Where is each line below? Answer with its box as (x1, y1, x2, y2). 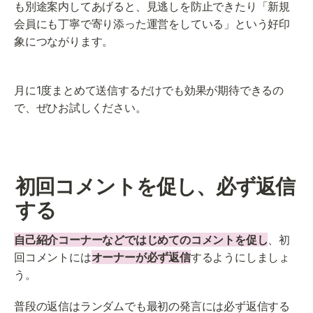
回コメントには (14, 250, 92, 265)
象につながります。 (14, 34, 114, 48)
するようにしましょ (190, 250, 291, 265)
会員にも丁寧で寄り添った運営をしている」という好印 (14, 16, 291, 31)
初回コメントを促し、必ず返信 (15, 174, 296, 199)
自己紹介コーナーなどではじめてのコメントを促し (14, 233, 268, 247)
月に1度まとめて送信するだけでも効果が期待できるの (14, 82, 284, 97)
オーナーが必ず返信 (91, 250, 191, 265)
